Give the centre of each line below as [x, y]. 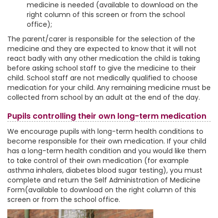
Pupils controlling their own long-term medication [107, 116]
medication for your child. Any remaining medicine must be [109, 88]
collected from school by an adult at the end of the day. [104, 97]
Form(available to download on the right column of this [102, 190]
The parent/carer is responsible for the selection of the [101, 39]
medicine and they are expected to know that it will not [102, 49]
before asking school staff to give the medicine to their [102, 68]
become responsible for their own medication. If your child [107, 141]
